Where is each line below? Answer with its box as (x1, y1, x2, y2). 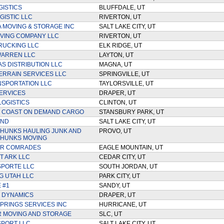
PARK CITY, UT (98, 172, 143, 179)
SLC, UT (98, 210, 125, 217)
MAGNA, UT (98, 61, 135, 68)
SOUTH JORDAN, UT (98, 163, 160, 170)
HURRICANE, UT (98, 201, 149, 208)
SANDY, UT (98, 182, 133, 189)
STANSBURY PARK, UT (98, 108, 167, 115)
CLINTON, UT (98, 99, 139, 106)
